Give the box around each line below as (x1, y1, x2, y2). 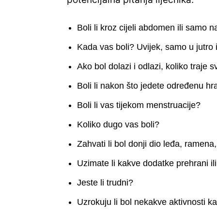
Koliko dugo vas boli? (77, 120, 159, 130)
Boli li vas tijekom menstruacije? (77, 100, 203, 110)
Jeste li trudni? (77, 178, 136, 188)
